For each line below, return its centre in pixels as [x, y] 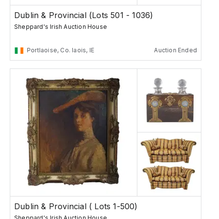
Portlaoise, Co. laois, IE [61, 50]
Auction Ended [175, 50]
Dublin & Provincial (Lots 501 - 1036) [84, 15]
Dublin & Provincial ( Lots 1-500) [76, 207]
